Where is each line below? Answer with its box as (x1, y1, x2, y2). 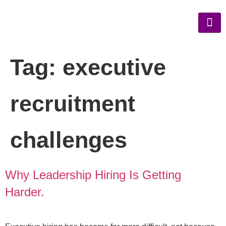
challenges (10, 127, 127, 153)
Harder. (5, 185, 44, 199)
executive (63, 54, 166, 80)
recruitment (10, 91, 135, 117)
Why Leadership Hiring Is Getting (5, 168, 181, 182)
